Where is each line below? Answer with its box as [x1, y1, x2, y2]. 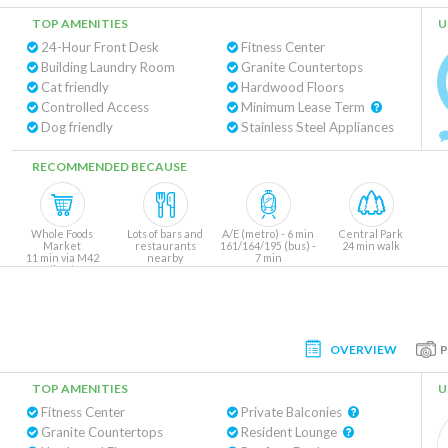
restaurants [134, 239, 196, 252]
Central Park [339, 227, 403, 240]
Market [43, 239, 81, 252]
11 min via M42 [25, 251, 99, 264]
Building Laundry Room [38, 59, 175, 75]
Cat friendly [38, 79, 109, 95]
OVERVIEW [330, 341, 397, 357]
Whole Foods [31, 227, 93, 240]
